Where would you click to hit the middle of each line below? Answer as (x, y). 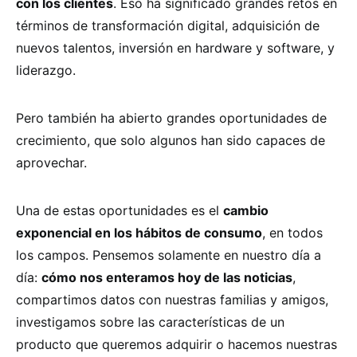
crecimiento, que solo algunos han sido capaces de (171, 140)
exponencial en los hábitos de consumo (139, 232)
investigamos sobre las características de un (150, 322)
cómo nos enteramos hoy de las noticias (167, 277)
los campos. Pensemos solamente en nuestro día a (169, 255)
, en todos (292, 232)
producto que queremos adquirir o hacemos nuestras (177, 344)
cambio (246, 210)
